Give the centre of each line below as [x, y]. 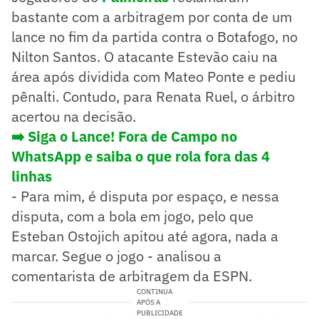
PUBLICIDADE [159, 313]
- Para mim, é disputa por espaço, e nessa [145, 196]
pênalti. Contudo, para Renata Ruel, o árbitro [153, 96]
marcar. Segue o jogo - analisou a [116, 256]
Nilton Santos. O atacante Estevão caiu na [145, 56]
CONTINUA [154, 291]
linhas [32, 176]
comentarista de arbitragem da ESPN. [132, 276]
